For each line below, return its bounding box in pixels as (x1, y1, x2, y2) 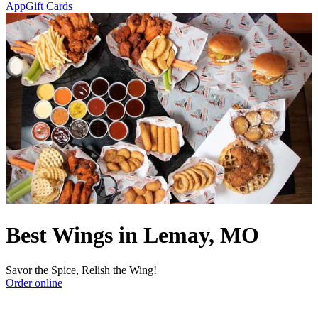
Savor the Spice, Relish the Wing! (6, 263, 157, 276)
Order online (6, 276, 62, 289)
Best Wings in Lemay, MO (6, 222, 259, 248)
